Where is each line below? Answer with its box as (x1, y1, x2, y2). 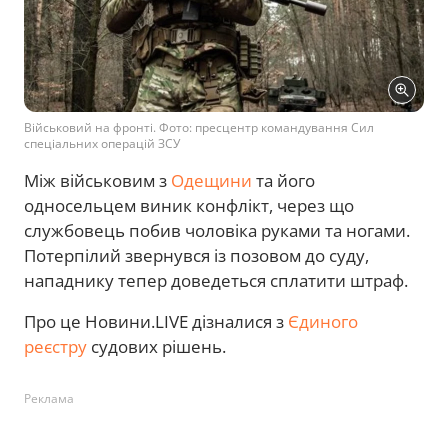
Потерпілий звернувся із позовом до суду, (24, 244, 369, 267)
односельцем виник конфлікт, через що (24, 194, 354, 217)
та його (252, 169, 315, 192)
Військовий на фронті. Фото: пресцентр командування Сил (24, 119, 374, 136)
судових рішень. (87, 335, 226, 358)
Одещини (171, 169, 252, 192)
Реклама (24, 390, 74, 407)
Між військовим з (24, 169, 171, 192)
